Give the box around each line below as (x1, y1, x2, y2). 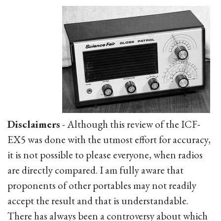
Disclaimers (7, 117, 60, 131)
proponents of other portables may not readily (7, 179, 196, 192)
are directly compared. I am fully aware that (7, 163, 184, 177)
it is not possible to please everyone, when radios (7, 148, 203, 161)
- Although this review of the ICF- (60, 117, 200, 131)
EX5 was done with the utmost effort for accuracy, (7, 133, 211, 146)
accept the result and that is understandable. (7, 194, 188, 207)
